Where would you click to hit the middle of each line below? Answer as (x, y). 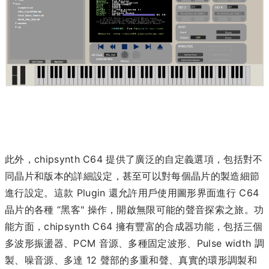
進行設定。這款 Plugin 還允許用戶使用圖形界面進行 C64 (132, 193)
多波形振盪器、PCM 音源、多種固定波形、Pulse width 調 (134, 243)
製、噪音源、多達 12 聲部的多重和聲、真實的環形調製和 (131, 260)
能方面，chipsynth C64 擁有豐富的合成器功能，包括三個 (134, 227)
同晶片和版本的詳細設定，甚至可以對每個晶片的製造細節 (132, 176)
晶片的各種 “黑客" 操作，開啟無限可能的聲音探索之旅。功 (134, 210)
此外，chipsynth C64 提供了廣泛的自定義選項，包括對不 (134, 159)
